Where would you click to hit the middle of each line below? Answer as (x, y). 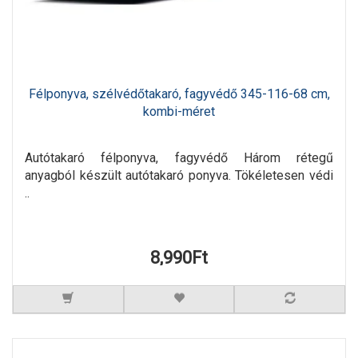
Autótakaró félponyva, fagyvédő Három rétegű (179, 158)
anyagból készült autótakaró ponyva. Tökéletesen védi (179, 176)
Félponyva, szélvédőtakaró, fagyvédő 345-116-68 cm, (179, 94)
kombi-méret (179, 112)
